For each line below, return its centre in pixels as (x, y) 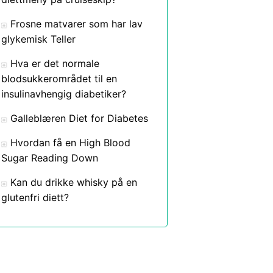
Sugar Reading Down (50, 158)
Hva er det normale (55, 63)
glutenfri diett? (35, 197)
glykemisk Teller (38, 39)
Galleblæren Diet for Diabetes (79, 118)
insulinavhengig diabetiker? (64, 94)
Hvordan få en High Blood (70, 143)
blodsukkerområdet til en (59, 79)
